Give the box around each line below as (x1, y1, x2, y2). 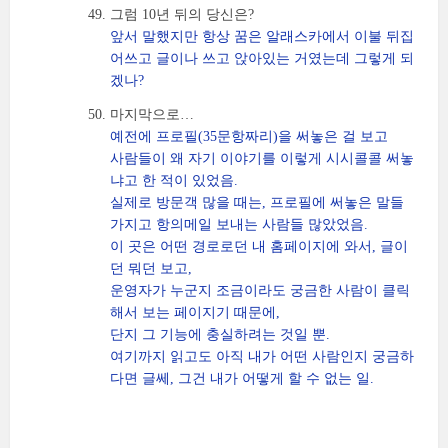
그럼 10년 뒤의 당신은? (110, 7, 254, 22)
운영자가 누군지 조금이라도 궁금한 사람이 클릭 (110, 283, 410, 298)
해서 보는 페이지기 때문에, (110, 305, 280, 320)
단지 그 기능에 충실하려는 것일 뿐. (110, 327, 330, 342)
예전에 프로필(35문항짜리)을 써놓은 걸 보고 (110, 129, 388, 144)
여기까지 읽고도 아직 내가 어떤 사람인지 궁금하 (110, 349, 414, 364)
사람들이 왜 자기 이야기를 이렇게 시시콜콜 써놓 (110, 151, 414, 166)
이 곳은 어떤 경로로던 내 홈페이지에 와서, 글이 (110, 239, 408, 254)
